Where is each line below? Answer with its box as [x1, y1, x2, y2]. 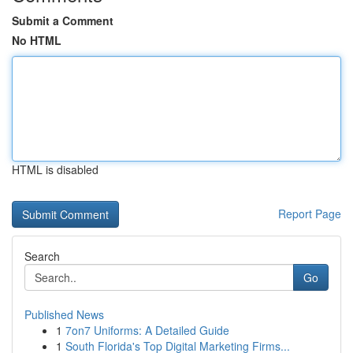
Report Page [278, 206, 341, 221]
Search [24, 248, 60, 264]
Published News [24, 307, 104, 322]
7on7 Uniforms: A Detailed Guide [65, 322, 229, 338]
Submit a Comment [12, 13, 113, 28]
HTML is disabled [12, 162, 98, 177]
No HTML [12, 32, 61, 48]
